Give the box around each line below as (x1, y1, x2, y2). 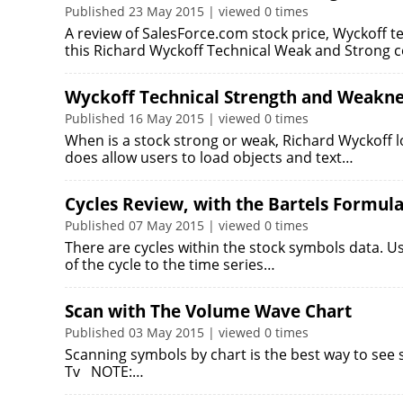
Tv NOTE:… (65, 362, 144, 381)
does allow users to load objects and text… (65, 148, 354, 167)
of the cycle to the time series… (65, 255, 275, 274)
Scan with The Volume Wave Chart (65, 300, 352, 323)
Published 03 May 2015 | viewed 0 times (65, 324, 309, 341)
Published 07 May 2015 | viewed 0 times (65, 217, 309, 234)
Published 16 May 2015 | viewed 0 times (65, 110, 309, 127)
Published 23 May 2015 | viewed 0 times (65, 3, 309, 20)
